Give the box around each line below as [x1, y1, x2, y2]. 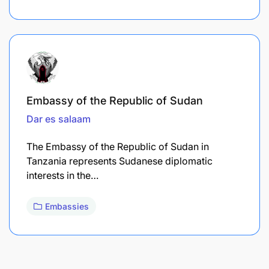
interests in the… [26, 169, 98, 181]
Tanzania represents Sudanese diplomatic [26, 154, 213, 167]
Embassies [45, 201, 89, 211]
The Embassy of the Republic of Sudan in [26, 140, 209, 153]
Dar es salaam [26, 112, 91, 125]
